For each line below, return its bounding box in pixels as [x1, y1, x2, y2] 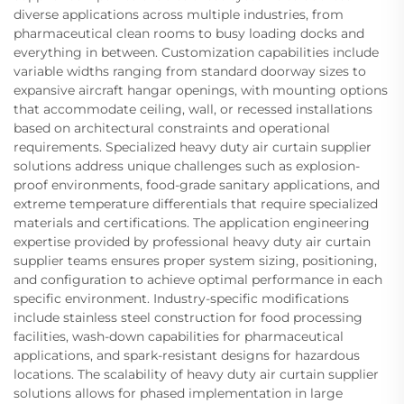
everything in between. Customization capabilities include [14, 44, 379, 61]
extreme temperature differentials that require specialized [14, 196, 378, 213]
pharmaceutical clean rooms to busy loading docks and [14, 25, 364, 42]
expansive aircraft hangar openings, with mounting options [14, 82, 388, 99]
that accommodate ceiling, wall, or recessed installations [14, 101, 372, 118]
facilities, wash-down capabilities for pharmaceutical [14, 328, 344, 345]
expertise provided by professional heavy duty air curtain [14, 234, 371, 251]
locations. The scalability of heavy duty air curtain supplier [14, 366, 379, 383]
